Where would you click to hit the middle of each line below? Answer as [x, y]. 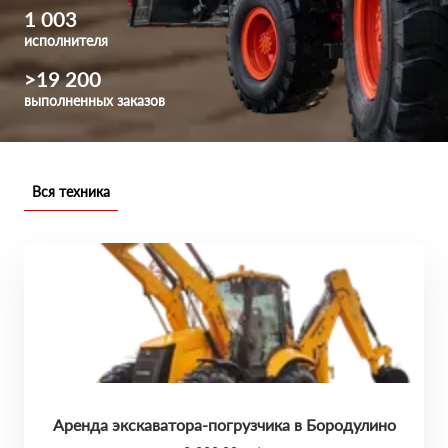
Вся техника [71, 191]
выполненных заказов [94, 100]
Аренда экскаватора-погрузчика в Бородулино [224, 424]
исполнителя [66, 40]
